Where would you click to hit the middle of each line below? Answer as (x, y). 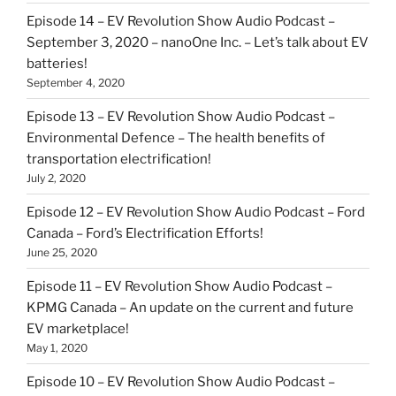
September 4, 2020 (76, 82)
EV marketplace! (80, 328)
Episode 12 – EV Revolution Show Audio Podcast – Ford (196, 212)
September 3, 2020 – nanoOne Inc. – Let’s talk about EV (198, 42)
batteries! (58, 63)
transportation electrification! (122, 159)
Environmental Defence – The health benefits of (176, 137)
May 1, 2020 (57, 347)
